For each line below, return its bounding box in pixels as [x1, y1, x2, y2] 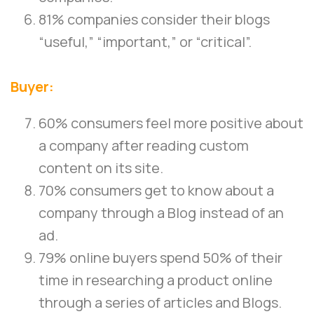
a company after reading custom [39, 136, 249, 156]
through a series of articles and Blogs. [39, 293, 282, 313]
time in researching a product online [39, 271, 273, 290]
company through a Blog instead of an [39, 203, 284, 223]
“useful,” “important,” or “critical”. [39, 32, 252, 52]
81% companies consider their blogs [39, 10, 270, 29]
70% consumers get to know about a [39, 181, 274, 200]
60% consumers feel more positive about [39, 114, 303, 133]
